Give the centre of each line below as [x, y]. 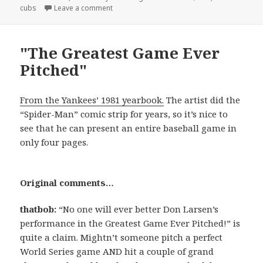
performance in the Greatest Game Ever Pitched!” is [130, 223]
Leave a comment [84, 8]
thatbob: [38, 209]
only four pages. [54, 142]
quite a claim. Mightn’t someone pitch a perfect [122, 237]
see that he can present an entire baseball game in [129, 128]
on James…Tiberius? [146, 8]
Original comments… [67, 183]
